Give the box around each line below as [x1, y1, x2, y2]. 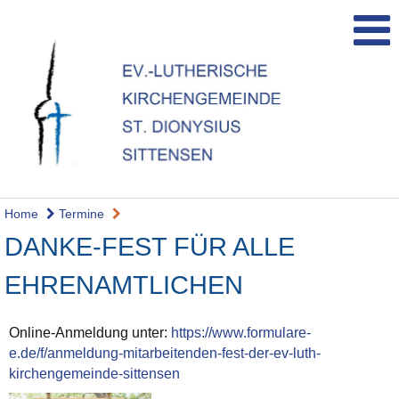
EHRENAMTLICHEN [4, 271, 243, 300]
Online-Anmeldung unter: [9, 325, 171, 341]
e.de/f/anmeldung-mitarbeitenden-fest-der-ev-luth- [9, 346, 321, 362]
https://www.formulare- [171, 325, 311, 341]
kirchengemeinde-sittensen [9, 366, 180, 382]
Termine [55, 207, 104, 222]
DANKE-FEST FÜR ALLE [4, 232, 295, 262]
